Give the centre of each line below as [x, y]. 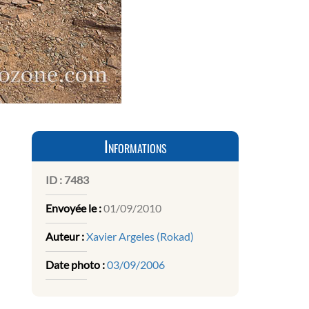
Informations [135, 147]
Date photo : [75, 265]
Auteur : [65, 237]
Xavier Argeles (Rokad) [140, 237]
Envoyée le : [73, 208]
